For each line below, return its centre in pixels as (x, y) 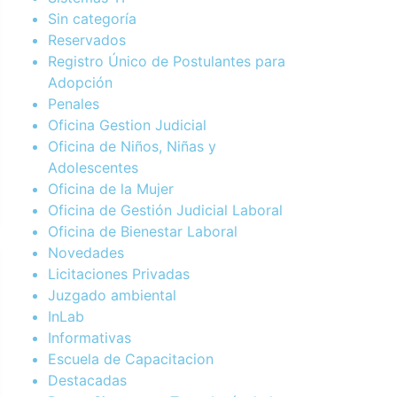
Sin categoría (92, 19)
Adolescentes (93, 167)
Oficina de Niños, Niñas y (132, 146)
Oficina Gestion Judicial (127, 125)
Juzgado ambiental (112, 295)
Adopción (80, 82)
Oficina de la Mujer (111, 189)
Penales (74, 104)
